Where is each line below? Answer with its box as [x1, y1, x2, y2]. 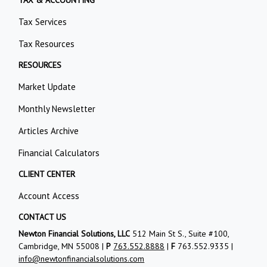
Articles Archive [18, 125, 79, 136]
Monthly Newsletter [18, 103, 96, 114]
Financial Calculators [18, 147, 100, 159]
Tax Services [18, 15, 67, 27]
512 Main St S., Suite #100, [130, 228, 229, 239]
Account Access [18, 190, 80, 201]
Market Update [18, 80, 76, 92]
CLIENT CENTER [18, 168, 76, 179]
